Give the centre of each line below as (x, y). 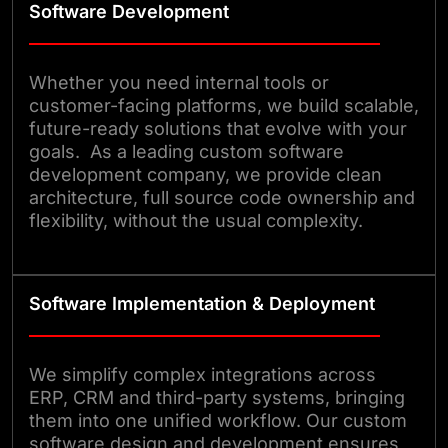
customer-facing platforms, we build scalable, (224, 105)
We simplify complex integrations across (202, 374)
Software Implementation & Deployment (202, 303)
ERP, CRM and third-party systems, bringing (217, 397)
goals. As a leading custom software (186, 151)
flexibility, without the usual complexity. (196, 220)
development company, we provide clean (205, 174)
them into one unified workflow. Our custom (218, 420)
